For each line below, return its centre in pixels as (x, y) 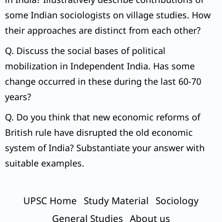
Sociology (177, 201)
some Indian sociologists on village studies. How (108, 15)
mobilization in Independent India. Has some (100, 66)
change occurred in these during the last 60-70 (103, 82)
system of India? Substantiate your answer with (105, 148)
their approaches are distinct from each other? (103, 30)
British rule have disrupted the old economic (99, 133)
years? (18, 97)
